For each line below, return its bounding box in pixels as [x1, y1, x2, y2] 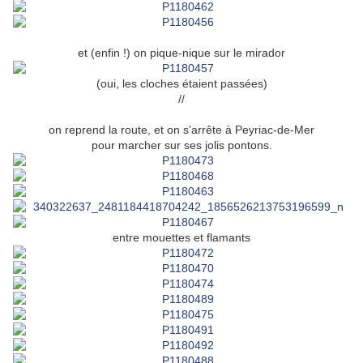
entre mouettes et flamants [113, 231, 250, 245]
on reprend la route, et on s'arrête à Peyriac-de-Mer [49, 123, 314, 137]
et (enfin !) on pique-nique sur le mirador [78, 46, 285, 60]
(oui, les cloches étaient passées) [96, 77, 267, 91]
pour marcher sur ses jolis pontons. [91, 139, 272, 152]
